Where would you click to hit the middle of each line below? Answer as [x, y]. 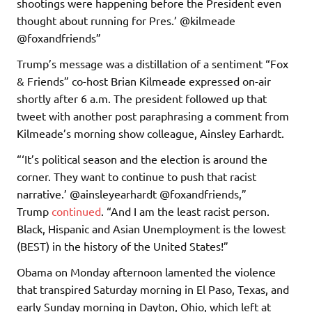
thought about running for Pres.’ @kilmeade [126, 20]
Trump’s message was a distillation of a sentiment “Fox [153, 63]
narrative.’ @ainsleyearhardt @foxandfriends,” [132, 193]
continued [76, 211]
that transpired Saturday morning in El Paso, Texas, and [153, 289]
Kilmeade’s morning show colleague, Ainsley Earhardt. [150, 133]
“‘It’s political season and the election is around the [142, 158]
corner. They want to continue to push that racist [136, 176]
